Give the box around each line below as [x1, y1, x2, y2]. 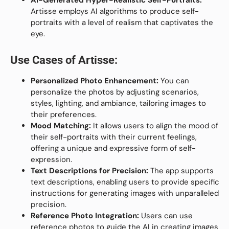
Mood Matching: [31, 120, 91, 131]
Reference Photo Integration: [31, 210, 139, 221]
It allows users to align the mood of [91, 120, 218, 131]
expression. [31, 154, 72, 165]
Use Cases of [10, 53, 78, 66]
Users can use [139, 210, 193, 221]
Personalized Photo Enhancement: [31, 75, 158, 86]
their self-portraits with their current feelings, [31, 131, 197, 142]
